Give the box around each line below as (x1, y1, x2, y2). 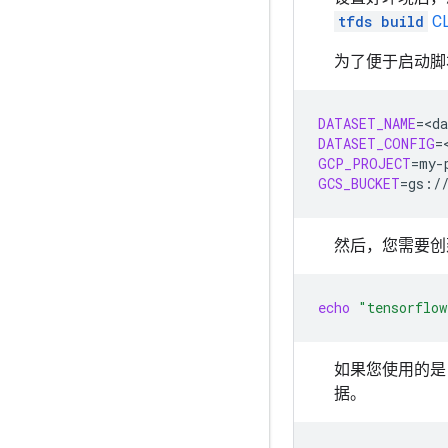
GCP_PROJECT (318, 154, 411, 173)
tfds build (338, 12, 424, 31)
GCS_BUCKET (318, 174, 400, 193)
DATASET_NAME (318, 114, 416, 133)
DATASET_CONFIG (318, 134, 435, 153)
